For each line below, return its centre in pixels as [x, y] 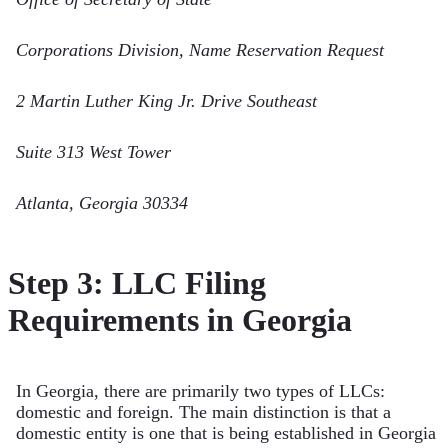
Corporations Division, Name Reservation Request [200, 50]
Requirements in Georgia [180, 319]
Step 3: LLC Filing [137, 282]
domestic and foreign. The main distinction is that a [203, 412]
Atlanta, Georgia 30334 [102, 203]
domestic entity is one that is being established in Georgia [226, 433]
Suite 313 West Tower [93, 152]
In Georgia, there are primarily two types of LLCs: [200, 391]
